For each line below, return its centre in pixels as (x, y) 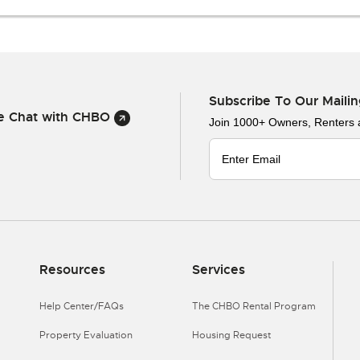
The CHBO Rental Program (254, 306)
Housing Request (231, 335)
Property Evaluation (86, 335)
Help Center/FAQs (82, 306)
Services (219, 270)
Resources (72, 270)
